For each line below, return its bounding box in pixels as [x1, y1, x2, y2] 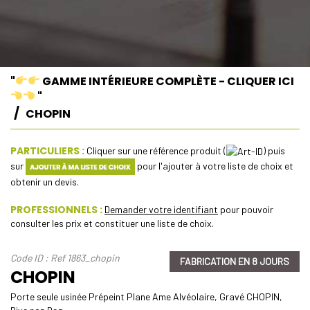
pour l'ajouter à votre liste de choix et [134, 159, 293, 172]
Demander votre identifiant [104, 203, 218, 216]
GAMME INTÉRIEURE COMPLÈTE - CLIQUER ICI [40, 73, 295, 89]
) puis [263, 144, 285, 156]
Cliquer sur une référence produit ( [84, 144, 226, 156]
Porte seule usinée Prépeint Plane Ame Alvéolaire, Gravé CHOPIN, [10, 291, 282, 303]
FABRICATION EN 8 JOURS [180, 255, 289, 268]
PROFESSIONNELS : [10, 203, 102, 217]
